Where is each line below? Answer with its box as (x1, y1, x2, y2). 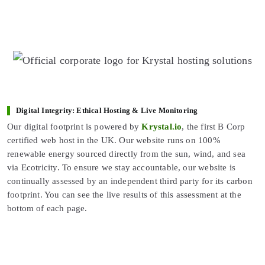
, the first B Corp (182, 122, 245, 132)
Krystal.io (141, 122, 182, 132)
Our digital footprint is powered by (7, 122, 142, 132)
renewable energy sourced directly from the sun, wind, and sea (7, 149, 245, 159)
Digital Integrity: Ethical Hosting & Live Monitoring (16, 106, 198, 115)
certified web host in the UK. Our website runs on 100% (7, 135, 221, 146)
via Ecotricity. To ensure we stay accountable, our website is (7, 163, 235, 173)
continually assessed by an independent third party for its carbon (7, 176, 253, 186)
